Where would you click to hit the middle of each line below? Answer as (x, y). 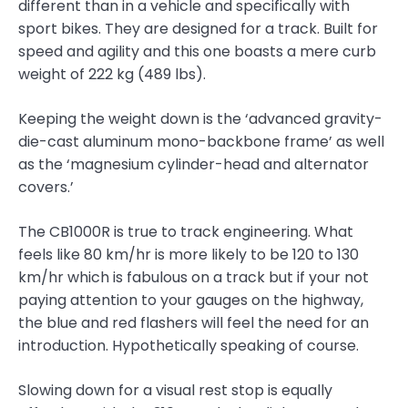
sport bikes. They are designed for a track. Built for (198, 29)
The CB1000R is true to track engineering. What (186, 232)
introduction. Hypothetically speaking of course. (189, 346)
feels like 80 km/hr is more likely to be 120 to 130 (189, 255)
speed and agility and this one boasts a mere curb (197, 52)
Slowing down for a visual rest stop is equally (175, 391)
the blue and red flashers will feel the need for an (194, 323)
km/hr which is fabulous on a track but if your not (194, 278)
